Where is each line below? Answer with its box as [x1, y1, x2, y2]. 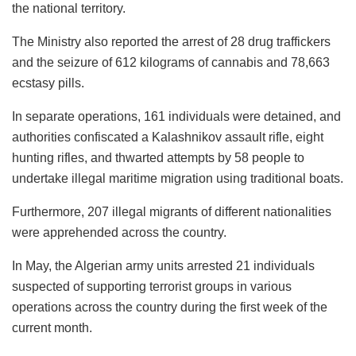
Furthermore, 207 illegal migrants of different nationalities [12, 204, 331, 219]
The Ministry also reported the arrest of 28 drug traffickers [12, 34, 331, 48]
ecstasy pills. [12, 75, 84, 90]
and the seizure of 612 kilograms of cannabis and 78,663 [12, 55, 330, 69]
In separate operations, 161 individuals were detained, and [12, 109, 341, 123]
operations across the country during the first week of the [12, 300, 327, 314]
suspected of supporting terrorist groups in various [12, 279, 292, 293]
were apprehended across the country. [12, 225, 226, 239]
